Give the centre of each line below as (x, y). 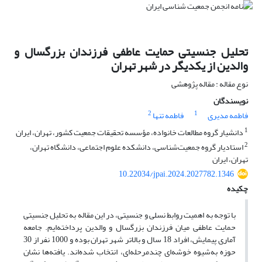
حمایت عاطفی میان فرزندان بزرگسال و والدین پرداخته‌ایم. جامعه (130, 227)
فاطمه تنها (168, 116)
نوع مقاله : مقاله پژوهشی (210, 84)
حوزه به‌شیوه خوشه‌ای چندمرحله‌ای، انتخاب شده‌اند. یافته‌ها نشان (130, 252)
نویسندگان (231, 101)
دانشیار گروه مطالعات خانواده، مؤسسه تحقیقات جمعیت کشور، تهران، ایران (130, 133)
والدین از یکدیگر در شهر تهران (180, 66)
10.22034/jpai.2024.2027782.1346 (176, 174)
